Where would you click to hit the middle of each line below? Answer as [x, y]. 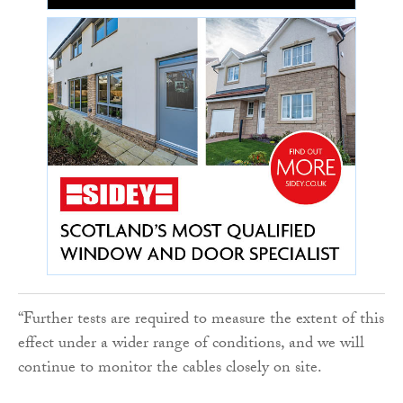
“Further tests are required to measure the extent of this [201, 321]
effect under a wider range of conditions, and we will [191, 345]
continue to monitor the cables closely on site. [170, 370]
